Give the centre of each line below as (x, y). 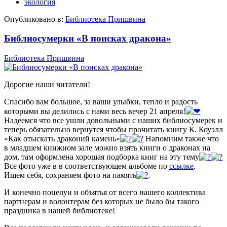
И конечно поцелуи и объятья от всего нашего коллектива (105, 192)
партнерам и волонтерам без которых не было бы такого (102, 201)
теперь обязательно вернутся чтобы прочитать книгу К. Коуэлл (113, 129)
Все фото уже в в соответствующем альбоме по (87, 166)
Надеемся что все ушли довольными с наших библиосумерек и (113, 120)
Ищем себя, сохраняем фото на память (70, 175)
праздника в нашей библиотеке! (60, 210)
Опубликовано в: (34, 19)
